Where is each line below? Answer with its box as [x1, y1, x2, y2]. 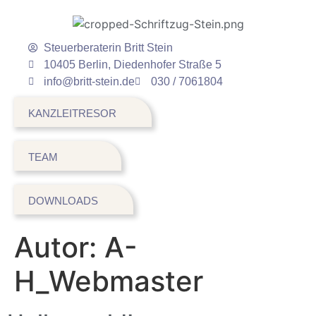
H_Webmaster [14, 264, 203, 299]
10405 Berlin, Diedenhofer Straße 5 [44, 58, 222, 71]
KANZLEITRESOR [28, 107, 116, 119]
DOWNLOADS [28, 194, 98, 207]
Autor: [14, 230, 104, 265]
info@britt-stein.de [44, 75, 135, 87]
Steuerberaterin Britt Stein [44, 41, 174, 54]
